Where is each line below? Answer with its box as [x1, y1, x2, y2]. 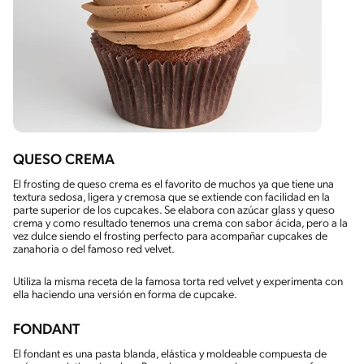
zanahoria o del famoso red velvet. [13, 243, 175, 256]
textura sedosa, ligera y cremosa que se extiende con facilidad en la [13, 191, 330, 204]
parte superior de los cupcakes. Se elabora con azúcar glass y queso [13, 204, 335, 217]
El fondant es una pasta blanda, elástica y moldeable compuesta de [13, 348, 327, 361]
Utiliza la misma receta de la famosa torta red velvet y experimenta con [13, 275, 343, 288]
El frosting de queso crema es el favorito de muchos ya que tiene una [13, 178, 334, 191]
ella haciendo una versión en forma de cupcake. [13, 288, 237, 301]
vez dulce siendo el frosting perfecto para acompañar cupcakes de [13, 230, 327, 243]
